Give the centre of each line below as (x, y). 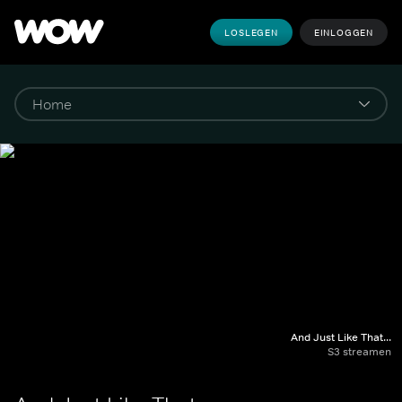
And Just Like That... (341, 337)
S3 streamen (359, 352)
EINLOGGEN (343, 32)
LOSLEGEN (251, 32)
